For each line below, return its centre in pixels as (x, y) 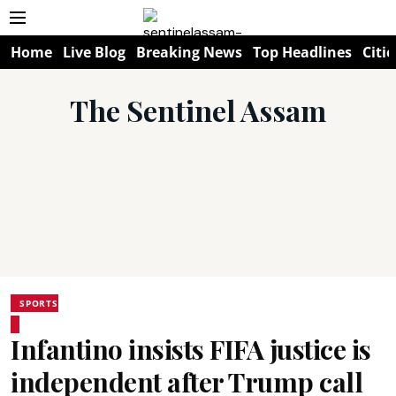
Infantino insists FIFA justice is (191, 349)
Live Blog (94, 52)
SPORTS (39, 303)
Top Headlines (302, 52)
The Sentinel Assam (198, 110)
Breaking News (189, 52)
